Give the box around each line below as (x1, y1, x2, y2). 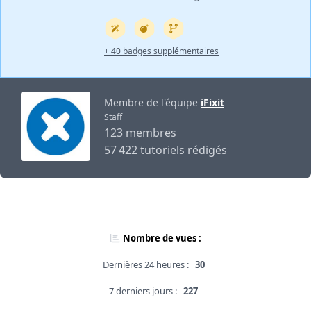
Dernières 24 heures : (102, 258, 189, 271)
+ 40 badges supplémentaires (104, 44, 219, 57)
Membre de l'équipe (104, 95, 201, 109)
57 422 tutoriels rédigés (104, 142, 227, 158)
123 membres (104, 124, 176, 140)
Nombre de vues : (122, 232, 201, 245)
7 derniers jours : (109, 285, 177, 298)
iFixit (201, 95, 224, 109)
